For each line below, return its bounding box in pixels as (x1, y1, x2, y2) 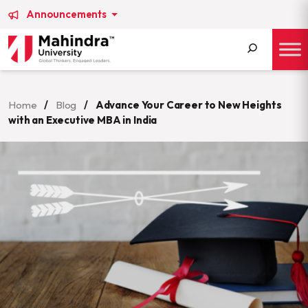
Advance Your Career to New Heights (95, 98, 282, 111)
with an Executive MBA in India (8, 113, 157, 126)
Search (232, 69, 265, 83)
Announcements (26, 8, 109, 21)
